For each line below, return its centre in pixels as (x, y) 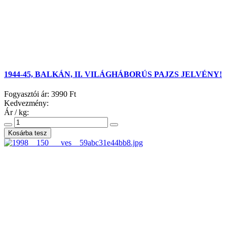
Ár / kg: (16, 112)
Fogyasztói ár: (28, 94)
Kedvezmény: (26, 103)
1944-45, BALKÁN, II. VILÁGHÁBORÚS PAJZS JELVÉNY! (113, 74)
